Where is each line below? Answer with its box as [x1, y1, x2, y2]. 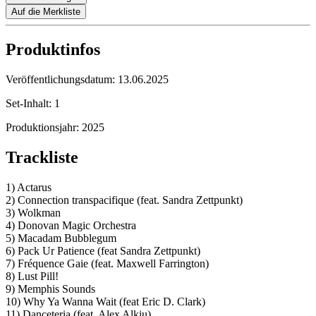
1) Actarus [6, 181, 51, 194]
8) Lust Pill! [6, 270, 59, 283]
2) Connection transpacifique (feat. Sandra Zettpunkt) [6, 194, 243, 207]
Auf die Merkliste [11, 6, 80, 18]
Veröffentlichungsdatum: [6, 73, 118, 86]
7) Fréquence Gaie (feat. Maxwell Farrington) [6, 257, 209, 270]
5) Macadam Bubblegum [6, 232, 116, 245]
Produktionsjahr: [6, 121, 82, 134]
